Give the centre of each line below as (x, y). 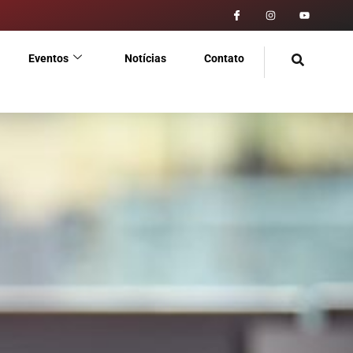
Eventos (48, 58)
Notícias (145, 58)
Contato (225, 58)
